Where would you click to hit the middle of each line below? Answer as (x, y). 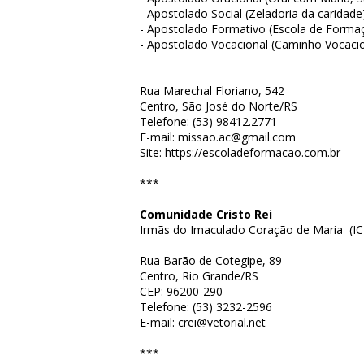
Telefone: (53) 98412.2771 (208, 121)
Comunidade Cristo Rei (206, 214)
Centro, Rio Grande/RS (199, 276)
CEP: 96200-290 (181, 291)
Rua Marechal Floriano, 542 (212, 91)
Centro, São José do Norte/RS (219, 106)
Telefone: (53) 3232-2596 (206, 307)
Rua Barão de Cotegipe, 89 (211, 260)
